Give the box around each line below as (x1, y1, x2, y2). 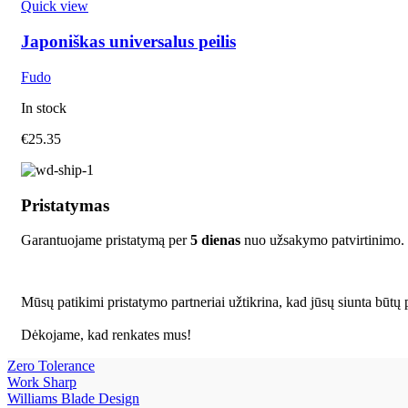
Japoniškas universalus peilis (21, 32, 236, 52)
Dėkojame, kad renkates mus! (21, 327, 191, 343)
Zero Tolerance (7, 358, 95, 374)
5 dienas (190, 232, 240, 249)
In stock (21, 99, 66, 116)
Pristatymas (21, 195, 109, 215)
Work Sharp (7, 374, 76, 391)
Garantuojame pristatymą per (21, 232, 190, 249)
